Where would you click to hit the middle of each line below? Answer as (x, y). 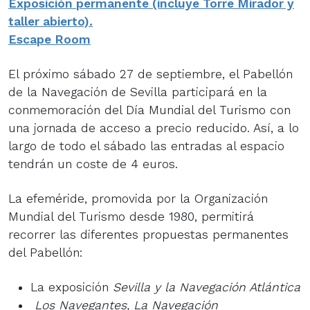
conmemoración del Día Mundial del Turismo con (149, 110)
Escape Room (49, 39)
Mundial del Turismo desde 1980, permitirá (131, 216)
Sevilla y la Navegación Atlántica (207, 287)
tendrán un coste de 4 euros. (93, 164)
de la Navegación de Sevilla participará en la (138, 92)
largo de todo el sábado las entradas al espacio (146, 146)
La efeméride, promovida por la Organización (138, 198)
